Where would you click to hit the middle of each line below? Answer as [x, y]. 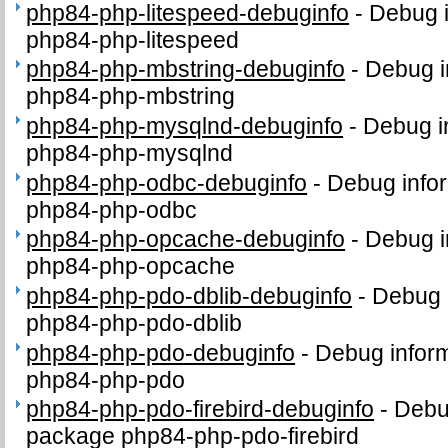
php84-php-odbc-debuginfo [167, 182]
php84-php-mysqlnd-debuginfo [185, 125]
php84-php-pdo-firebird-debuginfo [200, 409]
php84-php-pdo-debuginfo [161, 352]
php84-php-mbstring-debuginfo [186, 69]
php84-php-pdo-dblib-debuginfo [189, 296]
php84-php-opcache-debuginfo [186, 239]
